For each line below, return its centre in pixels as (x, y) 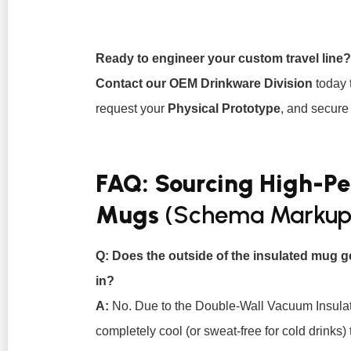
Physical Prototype (224, 108)
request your (132, 108)
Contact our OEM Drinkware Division (204, 83)
